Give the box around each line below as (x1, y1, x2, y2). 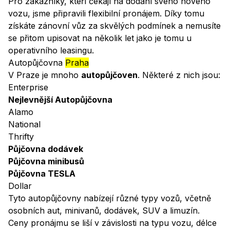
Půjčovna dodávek (8, 144, 83, 155)
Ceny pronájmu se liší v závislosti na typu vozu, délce (8, 218, 217, 228)
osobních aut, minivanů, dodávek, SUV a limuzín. (8, 205, 200, 216)
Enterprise (8, 82, 48, 93)
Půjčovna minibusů (8, 156, 84, 167)
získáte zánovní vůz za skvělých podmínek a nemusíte (8, 21, 221, 31)
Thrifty (8, 131, 34, 142)
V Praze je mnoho (8, 70, 81, 81)
